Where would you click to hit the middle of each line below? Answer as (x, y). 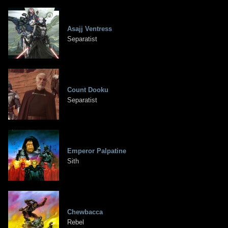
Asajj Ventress (90, 29)
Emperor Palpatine (97, 151)
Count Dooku (88, 90)
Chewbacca (85, 212)
